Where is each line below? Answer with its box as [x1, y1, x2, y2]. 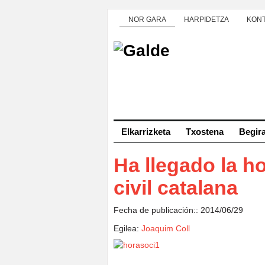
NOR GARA [128, 15, 166, 24]
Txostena [186, 127, 224, 137]
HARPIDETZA [184, 15, 229, 24]
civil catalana [114, 177, 238, 199]
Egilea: [114, 224, 141, 233]
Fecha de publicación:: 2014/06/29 [114, 205, 243, 215]
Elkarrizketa [121, 127, 170, 137]
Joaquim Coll [141, 224, 190, 233]
